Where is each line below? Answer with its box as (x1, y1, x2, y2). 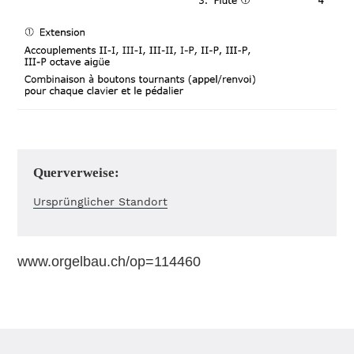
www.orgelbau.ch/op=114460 (17, 253, 201, 269)
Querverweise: (33, 165, 120, 181)
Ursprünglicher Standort (33, 194, 168, 208)
